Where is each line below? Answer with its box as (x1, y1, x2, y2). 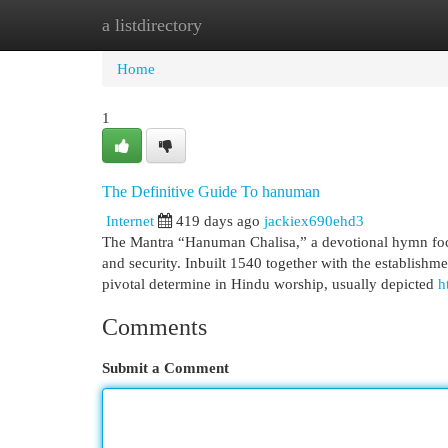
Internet (106, 212, 154, 229)
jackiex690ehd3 (264, 212, 364, 229)
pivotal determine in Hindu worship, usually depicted (102, 275, 438, 292)
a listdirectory (102, 15, 202, 35)
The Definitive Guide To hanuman (102, 183, 320, 200)
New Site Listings (200, 16, 309, 33)
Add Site (339, 16, 393, 33)
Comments (102, 314, 207, 340)
